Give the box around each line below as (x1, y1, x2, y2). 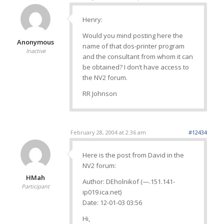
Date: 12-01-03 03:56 (82, 197, 142, 207)
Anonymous (17, 37, 54, 47)
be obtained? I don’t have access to (82, 62, 189, 72)
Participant (21, 182, 50, 190)
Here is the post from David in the (82, 150, 184, 159)
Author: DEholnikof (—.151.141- (82, 176, 175, 186)
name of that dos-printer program (82, 41, 184, 51)
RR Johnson (82, 89, 117, 98)
